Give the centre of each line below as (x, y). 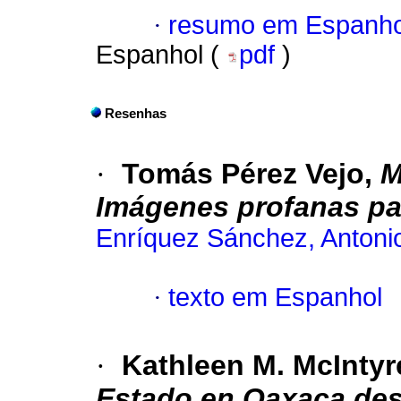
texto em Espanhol (275, 298)
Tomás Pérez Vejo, (251, 174)
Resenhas (136, 114)
